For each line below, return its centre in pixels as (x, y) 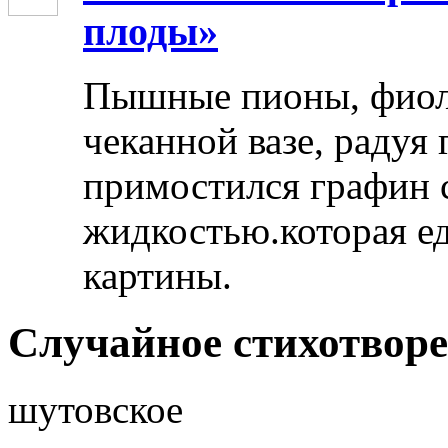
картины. (157, 276)
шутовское (95, 410)
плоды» (150, 31)
